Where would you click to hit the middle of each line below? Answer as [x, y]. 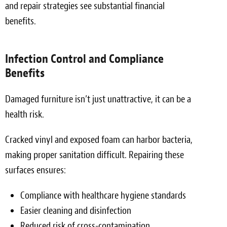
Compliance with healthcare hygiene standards [103, 195]
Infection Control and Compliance [84, 59]
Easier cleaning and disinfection [76, 210]
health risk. [25, 114]
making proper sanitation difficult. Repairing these [94, 155]
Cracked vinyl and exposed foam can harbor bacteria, [99, 139]
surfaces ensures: [35, 170]
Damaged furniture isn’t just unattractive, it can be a [98, 99]
